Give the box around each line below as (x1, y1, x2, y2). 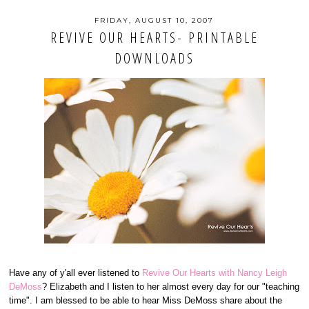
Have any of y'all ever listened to (9, 268, 143, 278)
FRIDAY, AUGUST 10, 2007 (94, 15, 215, 25)
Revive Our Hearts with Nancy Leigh (142, 268, 288, 278)
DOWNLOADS (114, 49, 195, 68)
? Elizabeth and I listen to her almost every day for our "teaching (42, 281, 300, 292)
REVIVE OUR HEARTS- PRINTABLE (50, 28, 259, 47)
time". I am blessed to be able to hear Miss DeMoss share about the (9, 295, 283, 306)
